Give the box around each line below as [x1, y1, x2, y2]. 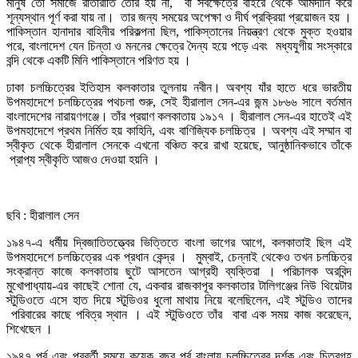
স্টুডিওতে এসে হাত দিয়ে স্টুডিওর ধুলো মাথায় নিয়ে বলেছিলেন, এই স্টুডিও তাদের [6, 293, 352, 308]
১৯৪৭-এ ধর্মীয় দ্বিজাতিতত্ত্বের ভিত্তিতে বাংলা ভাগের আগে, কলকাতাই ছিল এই [6, 236, 352, 250]
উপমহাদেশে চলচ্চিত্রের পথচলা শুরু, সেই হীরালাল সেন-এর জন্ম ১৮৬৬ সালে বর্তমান [6, 95, 352, 109]
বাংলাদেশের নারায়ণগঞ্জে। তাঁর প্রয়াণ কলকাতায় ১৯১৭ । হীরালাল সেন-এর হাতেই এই [6, 109, 352, 124]
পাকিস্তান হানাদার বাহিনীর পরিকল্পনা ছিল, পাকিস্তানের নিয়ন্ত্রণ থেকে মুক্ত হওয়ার [6, 25, 352, 39]
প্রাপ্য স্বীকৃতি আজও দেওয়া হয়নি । [6, 153, 160, 167]
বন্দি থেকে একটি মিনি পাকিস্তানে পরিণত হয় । [6, 54, 191, 68]
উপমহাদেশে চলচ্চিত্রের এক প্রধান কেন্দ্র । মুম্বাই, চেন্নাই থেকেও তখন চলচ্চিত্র [6, 250, 352, 265]
